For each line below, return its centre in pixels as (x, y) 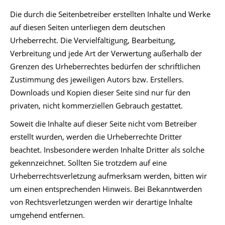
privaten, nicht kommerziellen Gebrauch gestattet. (96, 105)
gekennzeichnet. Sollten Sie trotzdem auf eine (88, 163)
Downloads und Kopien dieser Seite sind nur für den (100, 92)
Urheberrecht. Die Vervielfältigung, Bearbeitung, (93, 40)
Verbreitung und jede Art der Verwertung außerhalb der (106, 53)
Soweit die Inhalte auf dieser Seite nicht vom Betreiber (103, 124)
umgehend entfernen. (47, 215)
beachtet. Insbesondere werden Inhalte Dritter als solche (107, 150)
